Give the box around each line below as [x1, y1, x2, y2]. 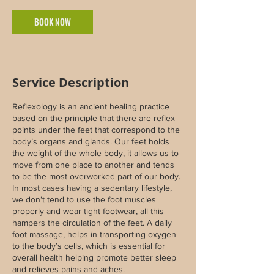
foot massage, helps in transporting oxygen [12, 229, 176, 240]
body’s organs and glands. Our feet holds [12, 136, 169, 147]
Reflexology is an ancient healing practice [12, 102, 169, 112]
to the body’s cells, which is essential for [12, 241, 165, 251]
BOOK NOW [34, 15, 71, 29]
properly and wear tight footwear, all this [12, 206, 164, 217]
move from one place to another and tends [12, 160, 174, 170]
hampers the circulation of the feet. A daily [12, 218, 172, 228]
